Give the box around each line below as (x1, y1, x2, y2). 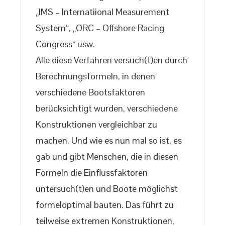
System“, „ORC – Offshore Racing (36, 22, 164, 34)
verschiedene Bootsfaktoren (36, 86, 145, 98)
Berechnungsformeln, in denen (36, 70, 155, 82)
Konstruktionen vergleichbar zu (36, 119, 157, 131)
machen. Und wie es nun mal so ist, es (36, 135, 182, 147)
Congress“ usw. (36, 38, 95, 50)
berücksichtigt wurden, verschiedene (36, 102, 178, 115)
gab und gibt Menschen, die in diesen (36, 151, 178, 163)
